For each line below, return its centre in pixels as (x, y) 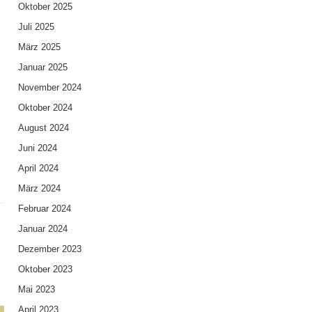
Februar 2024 (44, 208)
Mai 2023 (36, 289)
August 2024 (43, 127)
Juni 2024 (37, 148)
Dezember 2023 (49, 249)
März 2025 (39, 47)
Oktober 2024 (45, 107)
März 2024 (39, 188)
